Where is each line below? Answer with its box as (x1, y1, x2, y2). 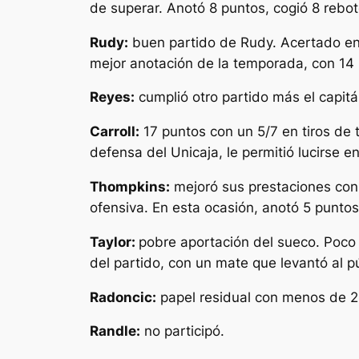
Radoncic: (90, 288, 156, 305)
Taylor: (90, 233, 139, 250)
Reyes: (90, 89, 135, 106)
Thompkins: (90, 178, 170, 195)
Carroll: (90, 123, 139, 140)
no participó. (140, 323, 224, 340)
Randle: (90, 323, 140, 340)
